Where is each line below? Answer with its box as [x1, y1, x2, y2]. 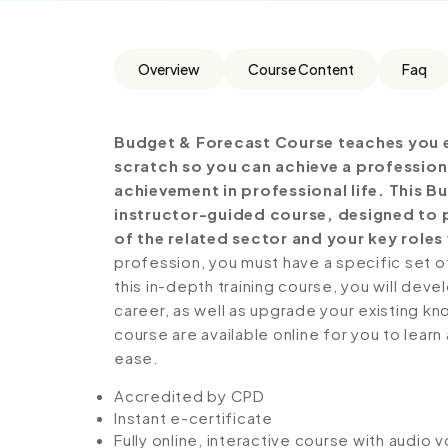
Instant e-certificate [114, 408, 273, 427]
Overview [138, 60, 200, 78]
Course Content [248, 60, 354, 78]
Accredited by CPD [114, 386, 265, 405]
